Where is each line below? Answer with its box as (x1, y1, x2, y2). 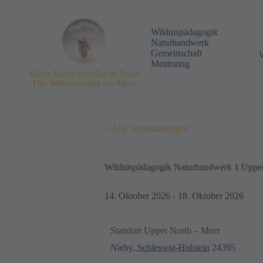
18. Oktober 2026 (178, 190, 244, 201)
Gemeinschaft (151, 48, 202, 58)
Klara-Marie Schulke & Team (29, 68, 139, 79)
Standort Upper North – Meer (110, 225, 220, 235)
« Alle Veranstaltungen (104, 123, 188, 133)
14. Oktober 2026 (104, 190, 170, 201)
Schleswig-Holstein (137, 242, 210, 252)
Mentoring (151, 58, 190, 69)
